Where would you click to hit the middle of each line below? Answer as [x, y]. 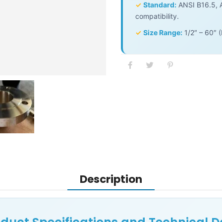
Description [111, 179]
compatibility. [157, 16]
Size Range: [163, 32]
